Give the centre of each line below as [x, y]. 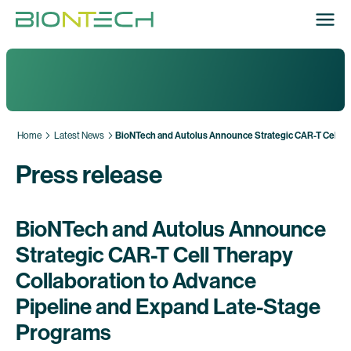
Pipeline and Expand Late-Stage [168, 307]
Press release [89, 175]
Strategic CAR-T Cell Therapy [154, 255]
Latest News [79, 136]
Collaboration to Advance [136, 281]
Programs [63, 333]
